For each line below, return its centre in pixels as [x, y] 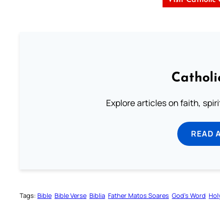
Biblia [97, 195]
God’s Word [189, 195]
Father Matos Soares [138, 195]
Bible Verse [70, 195]
